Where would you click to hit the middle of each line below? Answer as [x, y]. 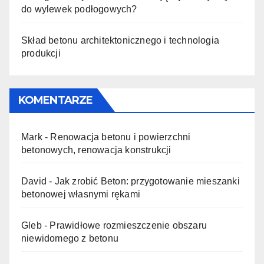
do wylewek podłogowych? [79, 9]
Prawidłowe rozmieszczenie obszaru [128, 226]
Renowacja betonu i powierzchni [121, 137]
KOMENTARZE [55, 100]
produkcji [41, 54]
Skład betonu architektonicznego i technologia [121, 41]
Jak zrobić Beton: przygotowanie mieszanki [147, 181]
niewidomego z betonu [70, 239]
